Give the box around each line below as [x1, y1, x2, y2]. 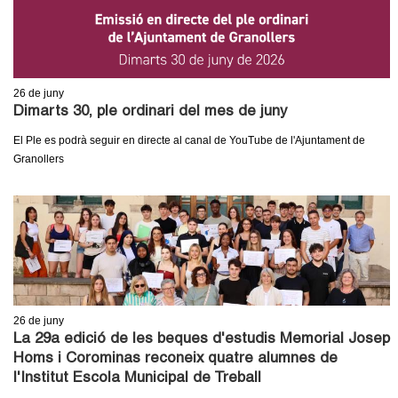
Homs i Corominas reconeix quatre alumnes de [13, 351, 338, 367]
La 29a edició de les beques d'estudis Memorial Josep [13, 331, 390, 347]
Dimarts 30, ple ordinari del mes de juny [13, 104, 287, 120]
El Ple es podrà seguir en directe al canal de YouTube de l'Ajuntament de [13, 133, 365, 147]
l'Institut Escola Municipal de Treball [13, 370, 261, 386]
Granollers [13, 152, 64, 165]
